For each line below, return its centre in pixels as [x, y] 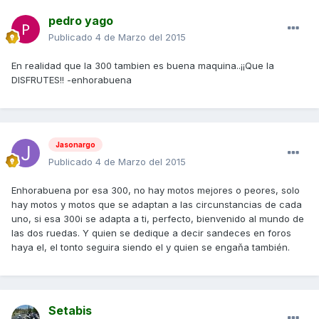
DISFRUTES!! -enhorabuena [72, 80]
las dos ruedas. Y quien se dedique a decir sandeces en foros [151, 233]
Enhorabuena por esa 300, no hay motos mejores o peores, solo [156, 190]
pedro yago [81, 21]
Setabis [70, 310]
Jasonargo [75, 145]
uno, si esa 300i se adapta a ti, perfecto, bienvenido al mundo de [158, 219]
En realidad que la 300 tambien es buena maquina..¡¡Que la [143, 66]
